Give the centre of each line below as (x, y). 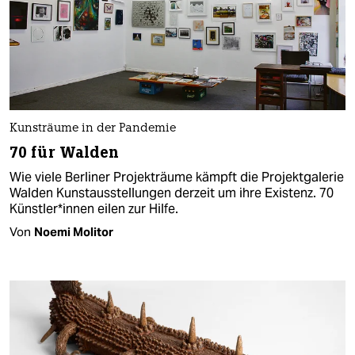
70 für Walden (65, 153)
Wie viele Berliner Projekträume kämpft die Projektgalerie (177, 177)
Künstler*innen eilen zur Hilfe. (94, 209)
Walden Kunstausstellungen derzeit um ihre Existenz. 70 (172, 193)
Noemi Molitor (74, 232)
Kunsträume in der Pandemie (93, 129)
